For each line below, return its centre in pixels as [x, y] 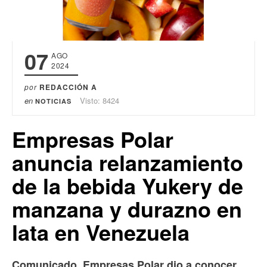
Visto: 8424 [100, 100]
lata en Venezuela [101, 232]
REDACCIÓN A [68, 87]
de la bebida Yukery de [128, 185]
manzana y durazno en [127, 208]
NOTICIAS [53, 101]
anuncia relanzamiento [128, 162]
